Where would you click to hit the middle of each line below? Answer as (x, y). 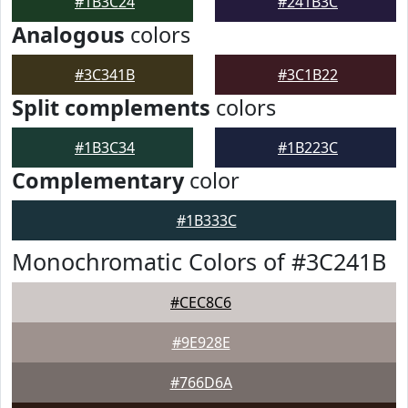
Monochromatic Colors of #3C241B (199, 261)
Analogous (68, 35)
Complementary (98, 180)
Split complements (111, 107)
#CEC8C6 (201, 302)
